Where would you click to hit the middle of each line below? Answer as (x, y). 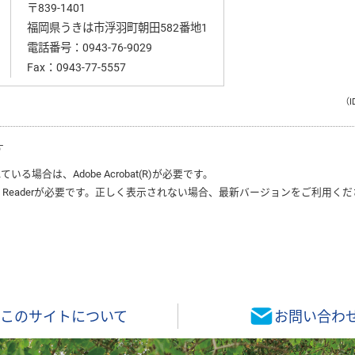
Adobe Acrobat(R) (113, 174)
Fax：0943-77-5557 (76, 68)
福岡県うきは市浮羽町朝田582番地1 (117, 28)
